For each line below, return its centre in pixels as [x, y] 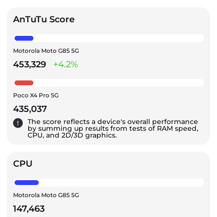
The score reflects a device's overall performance [113, 122]
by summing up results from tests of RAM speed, [113, 129]
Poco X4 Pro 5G [36, 95]
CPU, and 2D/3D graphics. [72, 135]
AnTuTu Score [44, 20]
